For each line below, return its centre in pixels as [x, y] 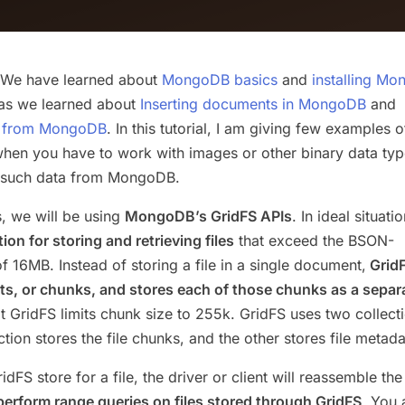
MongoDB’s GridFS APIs [208, 216]
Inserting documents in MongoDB [253, 104]
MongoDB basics [220, 80]
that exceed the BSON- [314, 240]
